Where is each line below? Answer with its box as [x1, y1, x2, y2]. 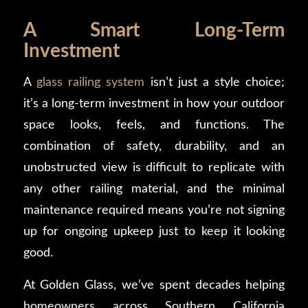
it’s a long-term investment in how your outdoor [23, 97, 285, 111]
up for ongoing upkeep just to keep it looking [23, 225, 285, 239]
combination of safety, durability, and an [23, 140, 285, 153]
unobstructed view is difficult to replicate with [23, 161, 285, 175]
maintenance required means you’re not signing [23, 203, 285, 217]
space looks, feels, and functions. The [23, 118, 285, 132]
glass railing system [36, 76, 145, 89]
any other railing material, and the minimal [23, 182, 285, 196]
